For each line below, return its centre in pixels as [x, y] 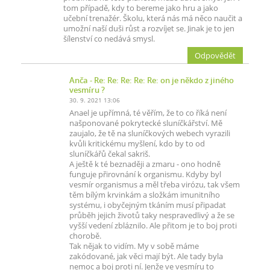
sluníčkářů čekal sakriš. [110, 154]
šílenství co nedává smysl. [109, 39]
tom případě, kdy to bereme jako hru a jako [141, 8]
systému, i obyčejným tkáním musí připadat [148, 205]
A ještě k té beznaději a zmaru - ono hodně [145, 164]
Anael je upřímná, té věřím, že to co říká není [148, 113]
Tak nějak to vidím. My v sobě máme [134, 246]
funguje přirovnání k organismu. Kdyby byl [145, 174]
